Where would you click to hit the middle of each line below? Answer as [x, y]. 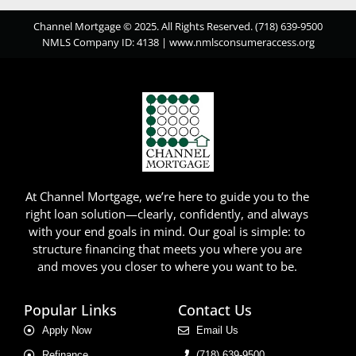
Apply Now [66, 331]
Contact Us [215, 310]
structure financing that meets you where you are [167, 249]
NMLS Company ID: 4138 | [105, 42]
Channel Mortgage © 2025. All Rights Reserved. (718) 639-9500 [178, 26]
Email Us [217, 331]
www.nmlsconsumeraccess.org [242, 42]
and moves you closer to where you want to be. [167, 267]
